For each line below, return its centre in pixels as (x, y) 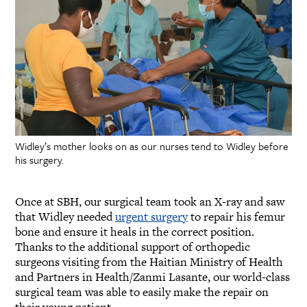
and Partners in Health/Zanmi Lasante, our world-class (152, 277)
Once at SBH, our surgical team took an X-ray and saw (150, 202)
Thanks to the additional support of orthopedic (133, 247)
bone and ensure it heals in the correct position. (135, 232)
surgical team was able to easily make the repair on (142, 292)
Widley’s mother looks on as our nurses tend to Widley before (152, 146)
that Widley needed (65, 217)
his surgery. (39, 160)
